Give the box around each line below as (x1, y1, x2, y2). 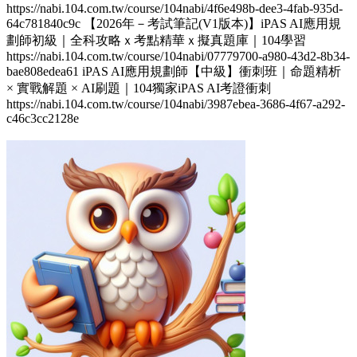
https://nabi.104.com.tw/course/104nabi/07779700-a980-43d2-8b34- (6, 49, 350, 64)
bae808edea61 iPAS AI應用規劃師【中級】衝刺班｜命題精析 (6, 65, 341, 79)
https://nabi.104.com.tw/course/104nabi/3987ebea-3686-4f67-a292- (6, 97, 345, 112)
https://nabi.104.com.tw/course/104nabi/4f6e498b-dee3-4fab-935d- (6, 2, 343, 16)
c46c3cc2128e (6, 112, 79, 126)
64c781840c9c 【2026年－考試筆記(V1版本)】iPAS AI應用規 (6, 17, 341, 31)
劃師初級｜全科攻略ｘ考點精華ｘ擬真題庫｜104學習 (6, 33, 306, 48)
